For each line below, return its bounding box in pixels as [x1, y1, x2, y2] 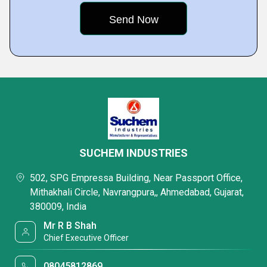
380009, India [30, 201, 86, 212]
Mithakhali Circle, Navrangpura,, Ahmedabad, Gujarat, [30, 187, 244, 198]
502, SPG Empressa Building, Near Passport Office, [30, 172, 243, 184]
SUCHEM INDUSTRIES [79, 147, 188, 159]
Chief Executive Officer [44, 233, 129, 243]
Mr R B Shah [44, 220, 97, 231]
